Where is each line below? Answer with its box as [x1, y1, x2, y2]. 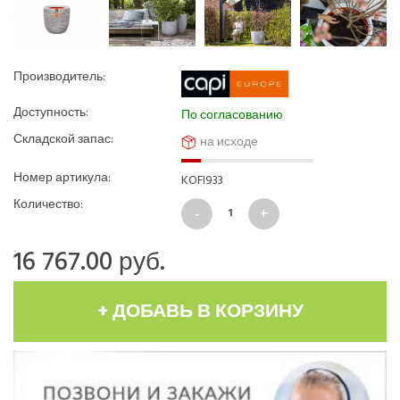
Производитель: [13, 67, 105, 87]
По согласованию [181, 105, 284, 126]
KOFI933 [181, 171, 224, 191]
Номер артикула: [13, 168, 111, 188]
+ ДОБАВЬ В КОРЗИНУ [96, 296, 304, 328]
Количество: [13, 195, 83, 215]
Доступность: [13, 103, 88, 123]
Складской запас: [13, 129, 113, 150]
